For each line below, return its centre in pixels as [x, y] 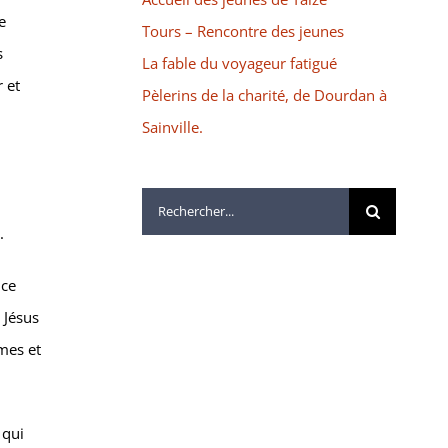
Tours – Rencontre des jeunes [242, 30]
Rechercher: [181, 202]
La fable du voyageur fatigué [239, 62]
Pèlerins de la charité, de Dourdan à [264, 94]
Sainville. [172, 126]
